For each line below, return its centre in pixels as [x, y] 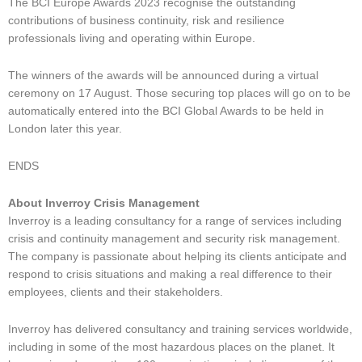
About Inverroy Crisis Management [104, 203]
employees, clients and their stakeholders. [116, 292]
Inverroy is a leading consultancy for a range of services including [175, 221]
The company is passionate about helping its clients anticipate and [177, 256]
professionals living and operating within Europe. [132, 38]
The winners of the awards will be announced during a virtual [163, 75]
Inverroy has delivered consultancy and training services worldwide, [180, 329]
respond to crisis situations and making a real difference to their [170, 274]
